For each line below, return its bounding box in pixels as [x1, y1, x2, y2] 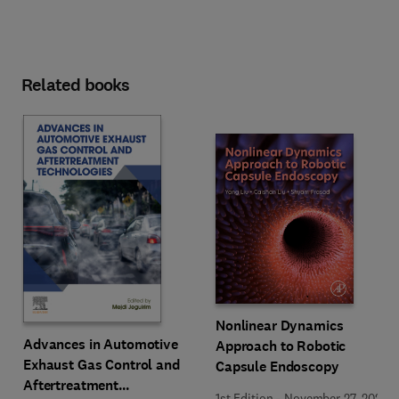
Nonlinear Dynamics [216, 316, 344, 335]
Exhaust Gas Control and [23, 355, 180, 374]
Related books [21, 73, 130, 97]
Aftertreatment [23, 376, 119, 395]
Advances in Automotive [23, 335, 178, 354]
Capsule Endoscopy [216, 357, 339, 376]
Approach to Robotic [216, 337, 346, 355]
